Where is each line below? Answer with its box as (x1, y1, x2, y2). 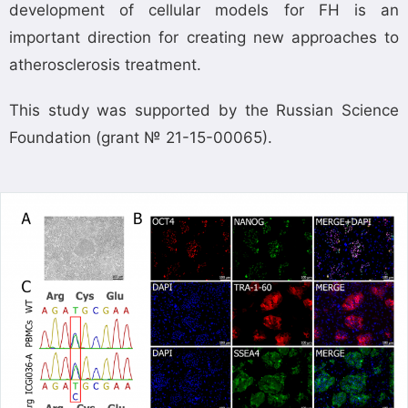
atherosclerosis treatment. (9, 56, 201, 74)
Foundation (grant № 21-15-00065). (9, 128, 272, 147)
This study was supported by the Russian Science (9, 101, 399, 119)
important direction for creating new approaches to (9, 28, 399, 46)
